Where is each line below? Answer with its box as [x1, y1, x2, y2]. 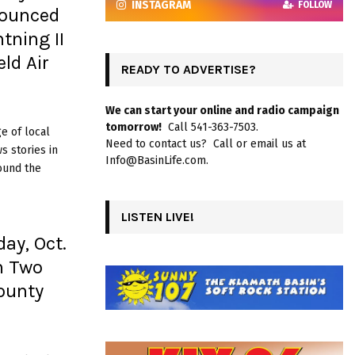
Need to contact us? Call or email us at [105, 136, 306, 151]
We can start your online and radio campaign [105, 103, 339, 117]
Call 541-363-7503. [162, 120, 258, 134]
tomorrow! [105, 120, 162, 134]
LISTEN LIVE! [121, 208, 194, 224]
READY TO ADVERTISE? [121, 61, 256, 77]
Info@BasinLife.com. [105, 153, 208, 167]
